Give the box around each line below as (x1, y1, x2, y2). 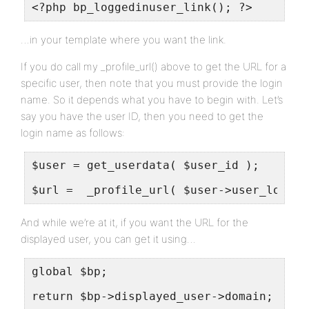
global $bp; (32, 265, 108, 278)
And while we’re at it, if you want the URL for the (21, 216, 248, 229)
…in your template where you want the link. (21, 33, 226, 46)
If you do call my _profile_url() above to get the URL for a (21, 60, 286, 73)
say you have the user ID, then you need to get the (21, 110, 263, 123)
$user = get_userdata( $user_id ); (32, 159, 259, 172)
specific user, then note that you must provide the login (21, 77, 283, 90)
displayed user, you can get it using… (21, 232, 196, 246)
